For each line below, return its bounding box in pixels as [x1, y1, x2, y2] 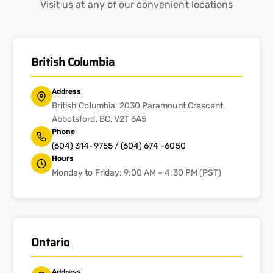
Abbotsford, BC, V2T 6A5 [52, 114, 147, 125]
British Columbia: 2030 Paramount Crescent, [52, 101, 225, 112]
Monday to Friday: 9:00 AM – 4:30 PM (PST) [52, 168, 222, 179]
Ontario [31, 234, 69, 252]
